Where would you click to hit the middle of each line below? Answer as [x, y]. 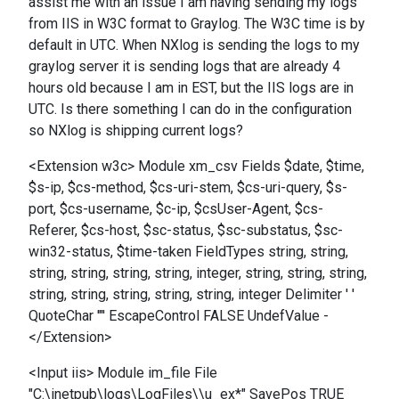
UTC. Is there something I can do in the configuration [190, 109]
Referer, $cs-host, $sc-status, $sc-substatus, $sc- [186, 230]
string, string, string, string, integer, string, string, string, [198, 273]
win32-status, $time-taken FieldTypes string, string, [188, 252]
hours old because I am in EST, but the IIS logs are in [191, 88]
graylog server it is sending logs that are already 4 [184, 66]
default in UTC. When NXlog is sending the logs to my [194, 45]
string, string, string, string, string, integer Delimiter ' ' [191, 294]
